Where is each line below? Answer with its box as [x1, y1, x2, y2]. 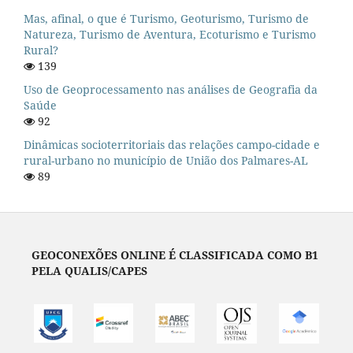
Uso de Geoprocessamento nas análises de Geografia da [24, 81, 318, 97]
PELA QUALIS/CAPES [31, 262, 147, 278]
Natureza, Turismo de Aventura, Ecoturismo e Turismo [24, 26, 316, 42]
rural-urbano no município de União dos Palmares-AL [24, 152, 308, 168]
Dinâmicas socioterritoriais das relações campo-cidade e [24, 136, 320, 152]
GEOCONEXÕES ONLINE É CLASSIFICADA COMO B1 [31, 247, 318, 262]
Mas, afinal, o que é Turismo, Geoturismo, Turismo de [24, 10, 309, 26]
